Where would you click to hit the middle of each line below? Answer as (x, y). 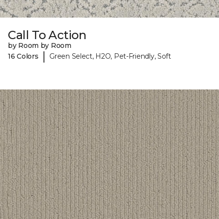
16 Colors (23, 56)
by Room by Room (40, 46)
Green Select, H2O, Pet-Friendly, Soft (110, 56)
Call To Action (47, 35)
